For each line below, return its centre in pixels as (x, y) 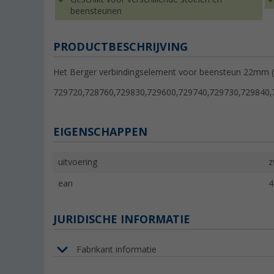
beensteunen (96, 11)
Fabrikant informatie (117, 249)
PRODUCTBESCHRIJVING (120, 47)
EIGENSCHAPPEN (100, 132)
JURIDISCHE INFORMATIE (122, 220)
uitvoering (78, 162)
